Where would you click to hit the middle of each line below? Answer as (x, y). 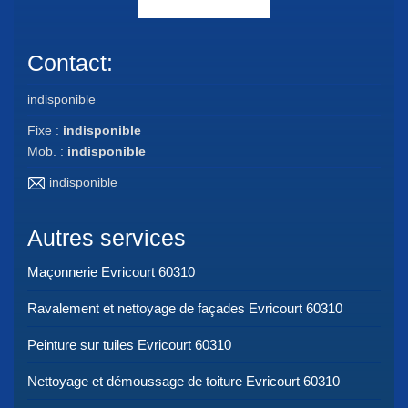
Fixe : (45, 130)
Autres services (107, 237)
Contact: (70, 62)
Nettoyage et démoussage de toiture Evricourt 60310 (184, 381)
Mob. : (47, 151)
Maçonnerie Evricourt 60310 (111, 271)
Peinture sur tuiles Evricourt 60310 (129, 344)
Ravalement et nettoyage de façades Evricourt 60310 (185, 308)
